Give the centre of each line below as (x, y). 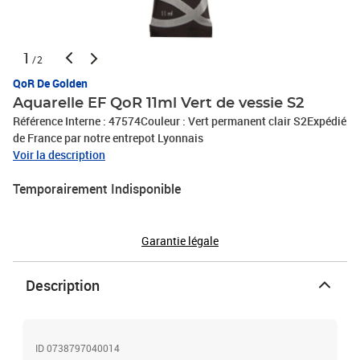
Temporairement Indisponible (97, 189)
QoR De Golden (50, 83)
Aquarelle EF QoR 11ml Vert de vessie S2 (158, 104)
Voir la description (59, 155)
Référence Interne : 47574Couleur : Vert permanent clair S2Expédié (180, 121)
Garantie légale (180, 241)
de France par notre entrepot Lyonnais (108, 138)
